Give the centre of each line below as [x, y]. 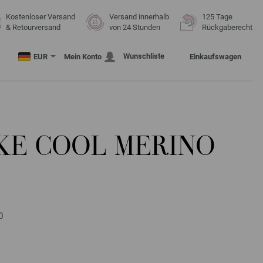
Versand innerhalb [139, 17]
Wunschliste [144, 56]
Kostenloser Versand [41, 17]
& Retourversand [33, 27]
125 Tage [217, 17]
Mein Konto [83, 57]
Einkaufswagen [215, 57]
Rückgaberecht [227, 27]
